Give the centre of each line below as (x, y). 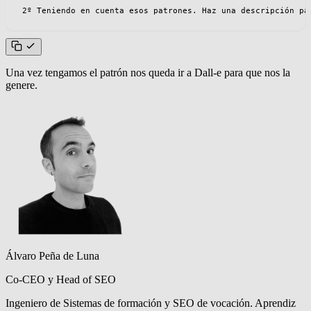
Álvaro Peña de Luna (52, 256)
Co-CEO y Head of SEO (61, 280)
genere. (22, 85)
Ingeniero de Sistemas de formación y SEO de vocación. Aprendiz (151, 303)
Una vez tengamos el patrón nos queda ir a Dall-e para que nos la (148, 73)
